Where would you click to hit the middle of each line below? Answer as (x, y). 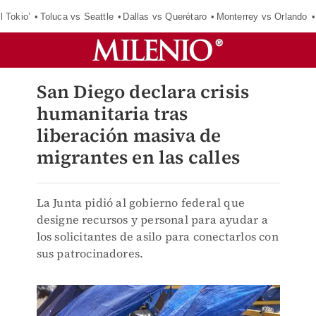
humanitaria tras (112, 114)
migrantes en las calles (138, 157)
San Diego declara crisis (143, 92)
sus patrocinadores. (90, 253)
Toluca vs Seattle (77, 16)
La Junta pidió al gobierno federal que (141, 202)
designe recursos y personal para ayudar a (152, 219)
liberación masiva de (129, 135)
